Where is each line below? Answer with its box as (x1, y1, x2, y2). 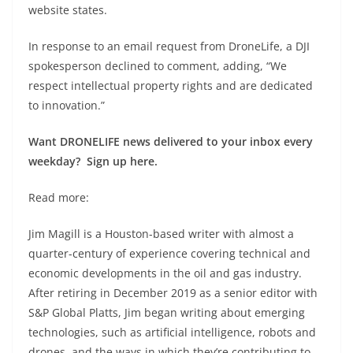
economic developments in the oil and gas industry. (28, 265, 302, 281)
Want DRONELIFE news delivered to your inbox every (28, 133, 313, 149)
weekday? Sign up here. (28, 153, 158, 169)
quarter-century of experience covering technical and (28, 245, 310, 261)
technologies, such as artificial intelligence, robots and (28, 324, 316, 340)
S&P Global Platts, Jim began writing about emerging (28, 304, 305, 320)
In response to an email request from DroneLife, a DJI (28, 38, 310, 54)
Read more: (28, 189, 89, 205)
